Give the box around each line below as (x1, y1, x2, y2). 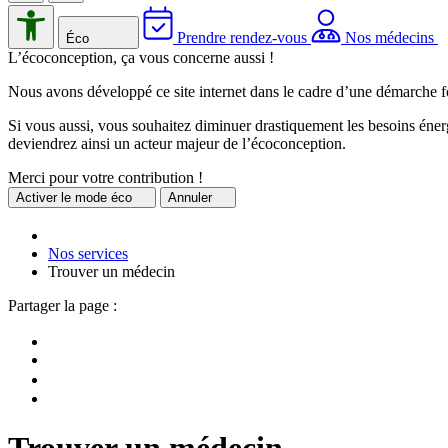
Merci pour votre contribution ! (8, 169, 203, 187)
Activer (16, 190, 57, 206)
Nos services (48, 245, 128, 263)
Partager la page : (8, 297, 117, 315)
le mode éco (57, 190, 136, 206)
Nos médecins (345, 29, 434, 47)
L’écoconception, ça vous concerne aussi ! (8, 49, 274, 67)
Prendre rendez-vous (177, 29, 307, 47)
